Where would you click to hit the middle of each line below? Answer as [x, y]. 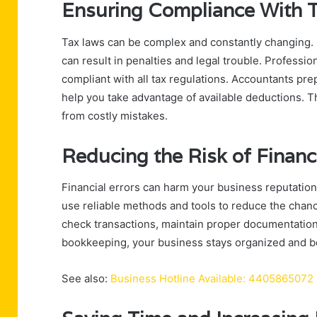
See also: [86, 279]
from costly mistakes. [115, 115]
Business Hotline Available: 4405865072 [212, 279]
